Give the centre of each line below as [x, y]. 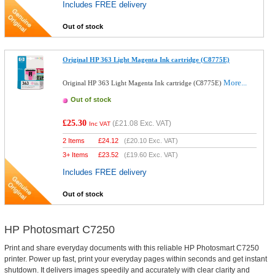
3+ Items [76, 155]
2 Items [74, 141]
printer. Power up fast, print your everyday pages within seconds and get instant [135, 259]
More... [235, 83]
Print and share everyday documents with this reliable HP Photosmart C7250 [131, 248]
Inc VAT [100, 124]
